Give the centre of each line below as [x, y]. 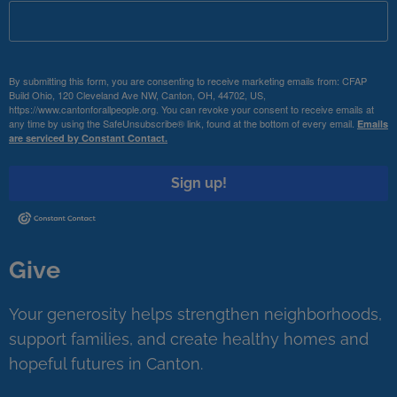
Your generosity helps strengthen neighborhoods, [195, 315]
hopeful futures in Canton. [106, 364]
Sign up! [198, 183]
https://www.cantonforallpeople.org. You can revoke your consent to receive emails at [191, 109]
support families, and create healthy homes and [189, 339]
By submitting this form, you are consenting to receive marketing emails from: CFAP [188, 80]
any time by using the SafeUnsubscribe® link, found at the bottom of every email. [183, 123]
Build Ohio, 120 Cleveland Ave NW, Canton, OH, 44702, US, [137, 94]
